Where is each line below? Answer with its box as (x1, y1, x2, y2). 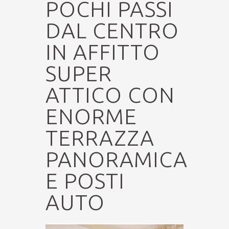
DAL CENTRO (45, 18, 179, 43)
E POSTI (45, 169, 125, 193)
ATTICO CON (45, 83, 175, 107)
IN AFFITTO (45, 40, 160, 64)
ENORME (45, 104, 137, 129)
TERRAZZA (45, 126, 154, 150)
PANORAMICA (45, 147, 188, 172)
